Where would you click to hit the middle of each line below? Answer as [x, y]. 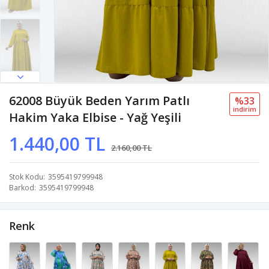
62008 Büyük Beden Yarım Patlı [99, 100]
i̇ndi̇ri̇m [245, 109]
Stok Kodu [26, 177]
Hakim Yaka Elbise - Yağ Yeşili [95, 117]
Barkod [22, 187]
